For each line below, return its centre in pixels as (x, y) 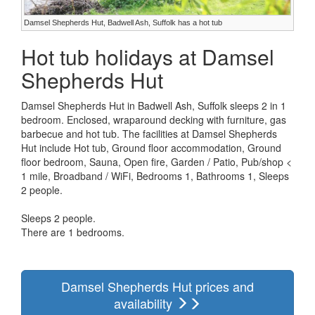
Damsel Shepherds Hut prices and (157, 287)
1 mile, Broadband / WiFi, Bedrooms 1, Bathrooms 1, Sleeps (155, 176)
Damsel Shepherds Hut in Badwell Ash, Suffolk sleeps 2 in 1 (154, 106)
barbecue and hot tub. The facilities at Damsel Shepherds (149, 134)
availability (145, 303)
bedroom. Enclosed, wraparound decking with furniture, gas (154, 120)
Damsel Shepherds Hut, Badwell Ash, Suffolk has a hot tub (123, 23)
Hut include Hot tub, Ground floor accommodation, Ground (151, 148)
